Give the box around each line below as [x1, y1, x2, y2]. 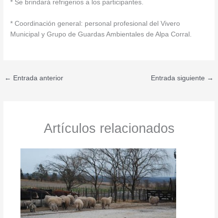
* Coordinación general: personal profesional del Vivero [10, 19, 181, 27]
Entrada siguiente [150, 74, 207, 82]
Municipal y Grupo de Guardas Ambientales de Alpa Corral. [10, 30, 192, 38]
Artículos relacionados [43, 121, 175, 136]
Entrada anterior [11, 74, 64, 82]
